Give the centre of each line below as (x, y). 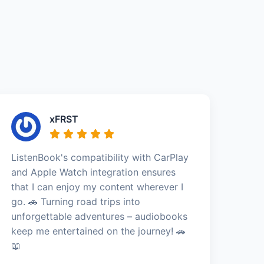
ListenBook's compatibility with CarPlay (100, 157)
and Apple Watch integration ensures (94, 172)
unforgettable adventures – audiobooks (100, 216)
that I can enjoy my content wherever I (98, 187)
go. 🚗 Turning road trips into (76, 202)
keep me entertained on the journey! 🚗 (99, 231)
